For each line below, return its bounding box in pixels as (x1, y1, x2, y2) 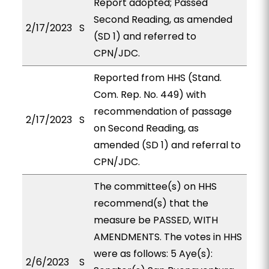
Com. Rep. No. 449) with (93, 88, 206, 101)
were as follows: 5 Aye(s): (93, 247, 213, 261)
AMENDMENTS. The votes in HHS (93, 230, 242, 244)
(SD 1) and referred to (93, 29, 196, 43)
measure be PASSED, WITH (93, 213, 218, 227)
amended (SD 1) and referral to (93, 138, 241, 152)
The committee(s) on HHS (93, 180, 217, 193)
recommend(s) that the (93, 196, 208, 210)
